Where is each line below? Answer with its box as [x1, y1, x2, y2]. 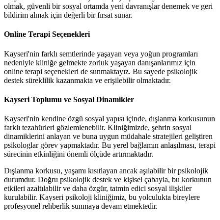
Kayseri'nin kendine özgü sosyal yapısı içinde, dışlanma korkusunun [4, 114, 215, 123]
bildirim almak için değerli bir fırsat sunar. [4, 11, 133, 20]
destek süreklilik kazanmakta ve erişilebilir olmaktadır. [4, 76, 171, 84]
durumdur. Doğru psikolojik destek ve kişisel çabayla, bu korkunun [4, 175, 212, 184]
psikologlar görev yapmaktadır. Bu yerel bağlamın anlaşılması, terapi [4, 141, 216, 150]
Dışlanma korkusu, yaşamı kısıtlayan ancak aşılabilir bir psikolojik [4, 166, 208, 175]
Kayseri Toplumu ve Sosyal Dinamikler [4, 95, 134, 104]
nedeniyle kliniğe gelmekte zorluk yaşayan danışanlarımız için [4, 58, 195, 67]
